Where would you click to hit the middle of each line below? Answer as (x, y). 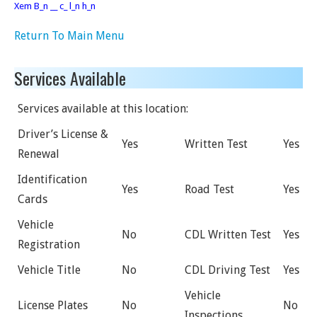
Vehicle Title (49, 270)
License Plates (53, 305)
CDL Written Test (228, 235)
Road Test (209, 189)
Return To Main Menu (69, 36)
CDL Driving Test (227, 270)
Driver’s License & (63, 134)
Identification (52, 179)
